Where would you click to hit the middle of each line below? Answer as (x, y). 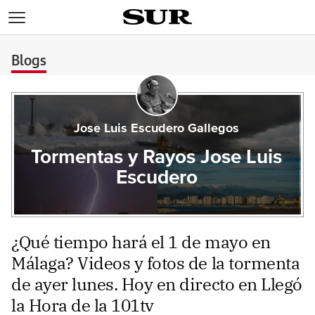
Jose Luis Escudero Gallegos (157, 129)
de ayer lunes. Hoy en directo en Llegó (157, 284)
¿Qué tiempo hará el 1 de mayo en (141, 242)
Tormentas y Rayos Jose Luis (157, 157)
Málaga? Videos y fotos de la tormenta (156, 263)
